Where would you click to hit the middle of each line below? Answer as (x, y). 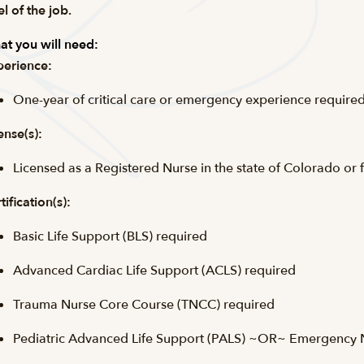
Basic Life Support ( (70, 236)
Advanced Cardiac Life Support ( (109, 271)
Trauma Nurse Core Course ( (97, 305)
